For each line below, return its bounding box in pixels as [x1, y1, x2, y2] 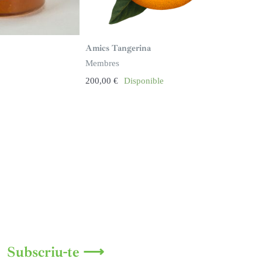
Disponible [123, 76, 164, 86]
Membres [85, 58, 119, 68]
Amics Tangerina [85, 43, 151, 54]
